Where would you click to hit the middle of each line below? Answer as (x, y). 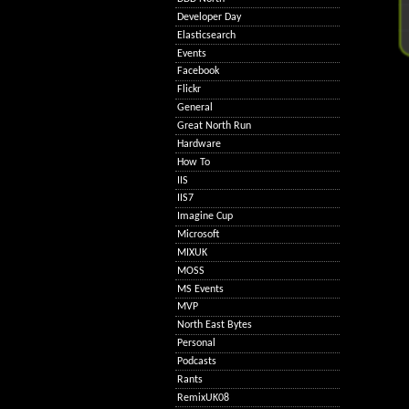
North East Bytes (215, 325)
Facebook (199, 72)
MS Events (201, 289)
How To (194, 162)
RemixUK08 (204, 398)
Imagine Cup (205, 217)
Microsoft (199, 235)
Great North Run (215, 126)
